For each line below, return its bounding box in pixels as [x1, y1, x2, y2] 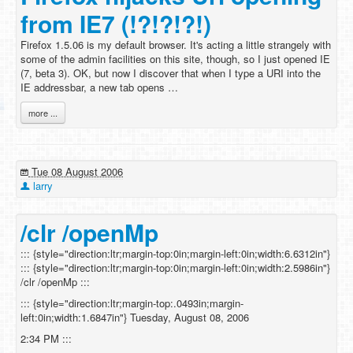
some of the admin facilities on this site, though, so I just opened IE [20, 51, 330, 66]
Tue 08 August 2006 [28, 164, 123, 179]
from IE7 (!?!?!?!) [20, 6, 211, 40]
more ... [28, 106, 58, 119]
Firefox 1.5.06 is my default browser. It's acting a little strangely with [20, 37, 331, 52]
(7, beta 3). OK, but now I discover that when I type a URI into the [20, 65, 321, 80]
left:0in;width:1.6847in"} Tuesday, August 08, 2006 [20, 310, 249, 325]
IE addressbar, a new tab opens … [20, 80, 178, 95]
